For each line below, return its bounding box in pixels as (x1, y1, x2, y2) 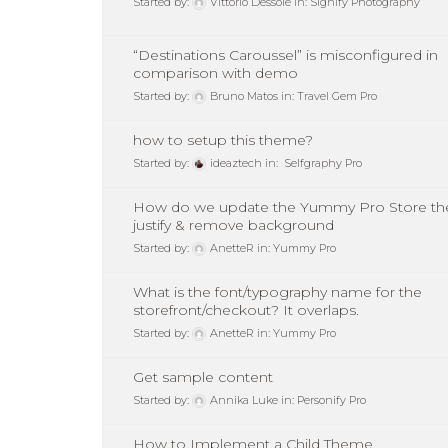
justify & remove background (133, 216, 334, 235)
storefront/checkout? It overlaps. (133, 301, 359, 320)
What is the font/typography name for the (133, 283, 422, 302)
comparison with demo (133, 64, 298, 83)
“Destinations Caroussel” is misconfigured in (133, 46, 438, 65)
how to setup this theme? (133, 131, 313, 150)
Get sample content (133, 368, 273, 387)
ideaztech (210, 156, 262, 171)
